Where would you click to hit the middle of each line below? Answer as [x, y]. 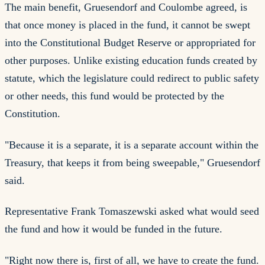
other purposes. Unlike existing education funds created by [131, 61]
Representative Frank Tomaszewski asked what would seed [132, 211]
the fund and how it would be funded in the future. [114, 229]
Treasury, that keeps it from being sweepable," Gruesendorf [132, 162]
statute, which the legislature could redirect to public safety [132, 78]
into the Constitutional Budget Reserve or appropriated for [130, 43]
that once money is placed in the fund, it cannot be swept [127, 25]
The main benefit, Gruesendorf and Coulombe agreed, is [126, 7]
